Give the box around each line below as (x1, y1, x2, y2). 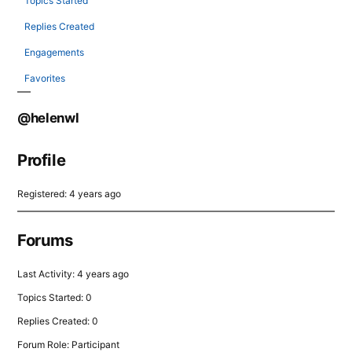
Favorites (24, 72, 65, 84)
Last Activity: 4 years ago (17, 268, 129, 280)
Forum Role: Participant (17, 339, 119, 350)
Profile (17, 150, 66, 170)
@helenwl (17, 110, 79, 126)
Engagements (24, 46, 84, 58)
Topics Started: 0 (17, 291, 92, 303)
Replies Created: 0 (17, 315, 98, 327)
